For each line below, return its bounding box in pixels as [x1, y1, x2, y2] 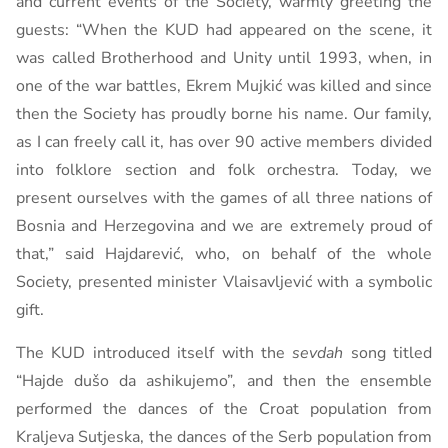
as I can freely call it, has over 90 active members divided [16, 131, 432, 153]
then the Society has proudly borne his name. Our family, [16, 103, 432, 125]
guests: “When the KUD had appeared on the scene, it [16, 19, 432, 41]
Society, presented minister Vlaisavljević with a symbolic [16, 271, 432, 293]
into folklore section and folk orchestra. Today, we [16, 159, 432, 181]
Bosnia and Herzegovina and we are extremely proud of [16, 215, 432, 237]
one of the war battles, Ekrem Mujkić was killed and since [16, 75, 432, 97]
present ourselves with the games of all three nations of [16, 187, 432, 209]
